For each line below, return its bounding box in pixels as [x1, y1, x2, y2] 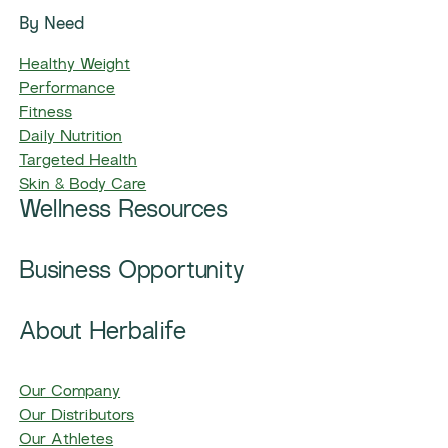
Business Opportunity [19, 261, 245, 285]
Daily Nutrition [19, 130, 123, 146]
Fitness [19, 106, 73, 122]
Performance [19, 82, 116, 98]
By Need [19, 13, 86, 34]
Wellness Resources [19, 200, 228, 224]
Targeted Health [19, 154, 138, 170]
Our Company [19, 385, 121, 401]
